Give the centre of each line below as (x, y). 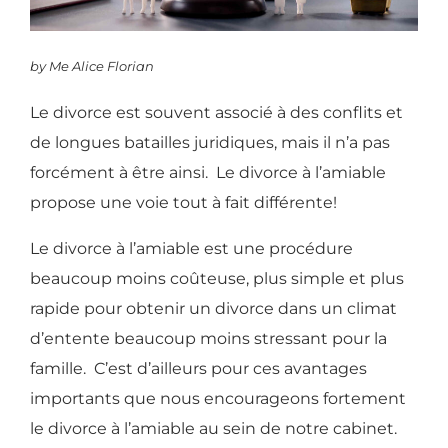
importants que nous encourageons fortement (218, 399)
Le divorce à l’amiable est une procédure (191, 249)
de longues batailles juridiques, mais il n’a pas (210, 143)
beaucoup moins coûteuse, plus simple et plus (217, 279)
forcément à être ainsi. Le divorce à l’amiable (208, 173)
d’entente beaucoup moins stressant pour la (208, 339)
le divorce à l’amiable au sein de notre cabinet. (215, 429)
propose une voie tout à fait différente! (183, 203)
